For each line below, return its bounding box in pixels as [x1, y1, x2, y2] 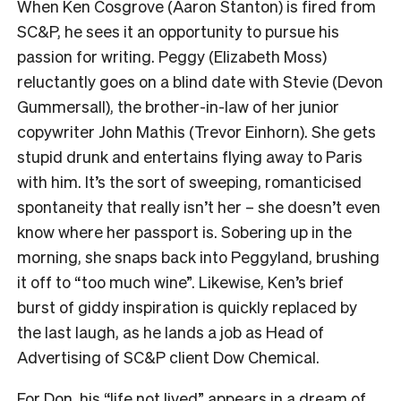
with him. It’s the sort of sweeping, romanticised [17, 171, 362, 192]
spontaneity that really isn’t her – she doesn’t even [17, 196, 380, 218]
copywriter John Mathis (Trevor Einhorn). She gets [17, 121, 376, 142]
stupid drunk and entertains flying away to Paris [17, 146, 363, 167]
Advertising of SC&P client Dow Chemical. [17, 346, 320, 368]
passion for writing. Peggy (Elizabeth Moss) [17, 46, 327, 67]
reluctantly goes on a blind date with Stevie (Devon [17, 71, 383, 92]
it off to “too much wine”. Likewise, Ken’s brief [17, 271, 344, 293]
